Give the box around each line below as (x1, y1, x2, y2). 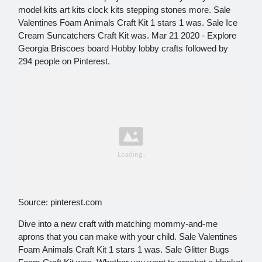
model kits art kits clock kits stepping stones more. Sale (18, 5, 230, 15)
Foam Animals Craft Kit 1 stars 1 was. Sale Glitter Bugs (18, 244, 229, 254)
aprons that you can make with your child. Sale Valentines (18, 231, 237, 242)
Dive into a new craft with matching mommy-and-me (18, 218, 218, 229)
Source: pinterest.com (18, 196, 102, 207)
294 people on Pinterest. (18, 56, 110, 67)
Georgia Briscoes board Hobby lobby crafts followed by (18, 43, 228, 54)
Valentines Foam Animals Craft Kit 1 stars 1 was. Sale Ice (18, 18, 237, 28)
